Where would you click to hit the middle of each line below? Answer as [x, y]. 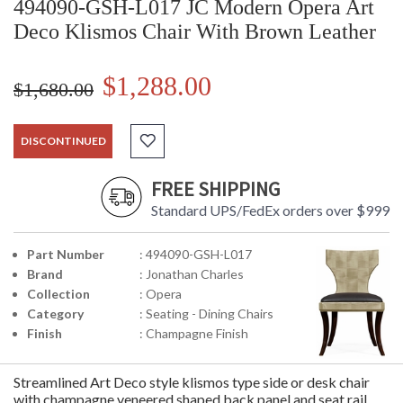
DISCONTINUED [63, 141]
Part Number [66, 255]
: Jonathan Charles [192, 274]
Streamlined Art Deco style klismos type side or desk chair [192, 382]
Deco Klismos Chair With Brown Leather [195, 32]
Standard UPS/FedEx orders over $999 [270, 210]
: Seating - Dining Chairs [206, 314]
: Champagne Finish [194, 334]
